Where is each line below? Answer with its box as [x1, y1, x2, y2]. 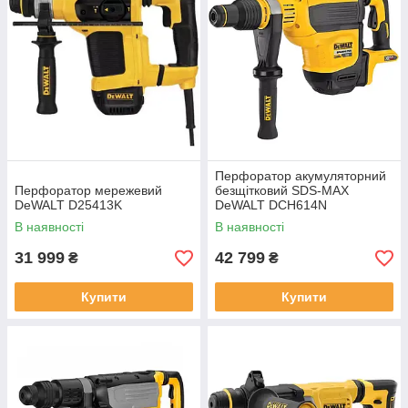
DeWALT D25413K [15, 198, 122, 212]
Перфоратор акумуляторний [215, 168, 386, 183]
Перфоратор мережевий [15, 183, 162, 198]
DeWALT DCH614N [215, 198, 327, 212]
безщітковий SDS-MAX [215, 183, 349, 198]
